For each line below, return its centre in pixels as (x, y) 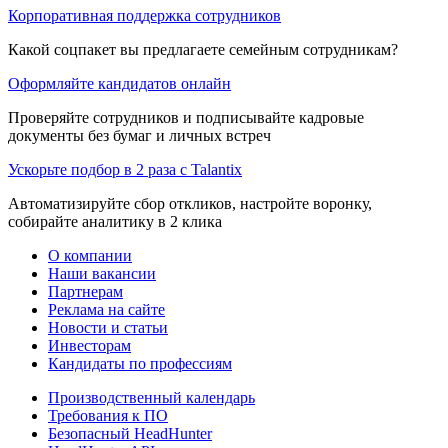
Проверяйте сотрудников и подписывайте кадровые (186, 117)
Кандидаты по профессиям (140, 363)
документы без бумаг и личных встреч (139, 135)
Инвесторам (89, 345)
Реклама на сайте (106, 309)
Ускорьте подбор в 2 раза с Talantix (125, 169)
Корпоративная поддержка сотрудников (144, 15)
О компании (90, 255)
